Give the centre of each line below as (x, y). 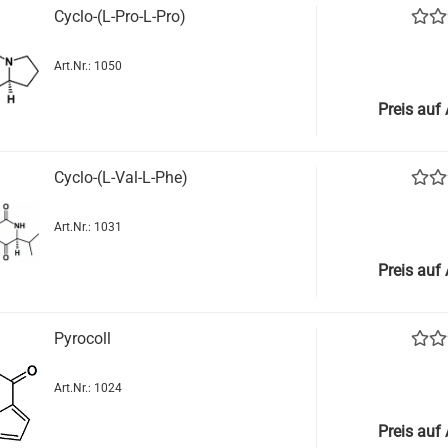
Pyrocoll (82, 338)
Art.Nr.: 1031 (87, 227)
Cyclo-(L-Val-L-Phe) (120, 177)
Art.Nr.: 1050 (87, 66)
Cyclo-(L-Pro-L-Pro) (119, 16)
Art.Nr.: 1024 (87, 388)
